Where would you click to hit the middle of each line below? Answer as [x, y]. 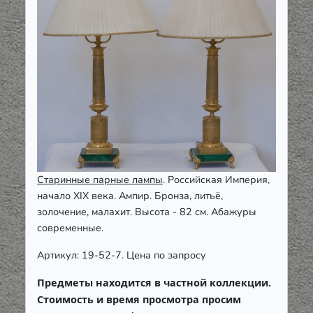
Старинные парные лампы [100, 179]
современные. [70, 227]
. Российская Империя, [216, 179]
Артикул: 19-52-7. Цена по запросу [122, 255]
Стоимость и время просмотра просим [139, 299]
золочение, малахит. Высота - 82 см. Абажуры [147, 211]
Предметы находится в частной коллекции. [154, 282]
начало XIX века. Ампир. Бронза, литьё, [130, 195]
